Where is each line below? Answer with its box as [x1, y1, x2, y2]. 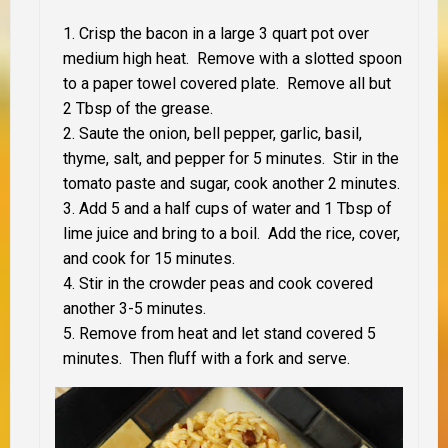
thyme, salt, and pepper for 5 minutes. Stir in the [63, 148, 399, 168]
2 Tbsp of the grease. [63, 98, 213, 118]
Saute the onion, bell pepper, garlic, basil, [79, 123, 362, 143]
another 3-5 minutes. [63, 298, 210, 318]
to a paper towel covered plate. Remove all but [63, 73, 391, 93]
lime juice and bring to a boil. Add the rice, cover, [63, 223, 400, 243]
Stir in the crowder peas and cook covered [79, 273, 373, 293]
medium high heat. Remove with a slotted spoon [63, 48, 402, 68]
